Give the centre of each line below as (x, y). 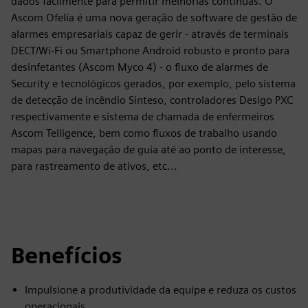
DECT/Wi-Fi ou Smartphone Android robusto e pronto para (150, 51)
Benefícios (66, 255)
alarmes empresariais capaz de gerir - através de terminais (150, 34)
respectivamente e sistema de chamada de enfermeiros (143, 117)
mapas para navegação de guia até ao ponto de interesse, (148, 150)
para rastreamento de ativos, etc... (94, 166)
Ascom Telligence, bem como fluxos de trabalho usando (144, 133)
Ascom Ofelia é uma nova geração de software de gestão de (154, 18)
